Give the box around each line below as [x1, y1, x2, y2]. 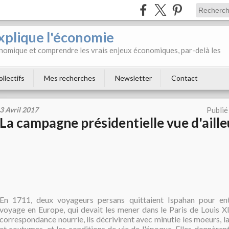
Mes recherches [44, 74, 96, 82]
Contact [171, 74, 198, 82]
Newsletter [115, 74, 152, 82]
